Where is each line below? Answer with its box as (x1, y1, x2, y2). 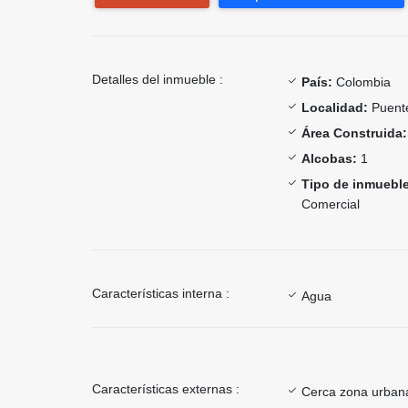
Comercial (301, 197, 360, 212)
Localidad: (301, 100, 368, 116)
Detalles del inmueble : (92, 72, 223, 87)
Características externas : (92, 382, 240, 397)
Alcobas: (301, 151, 357, 167)
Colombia (332, 75, 391, 90)
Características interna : (92, 286, 229, 301)
